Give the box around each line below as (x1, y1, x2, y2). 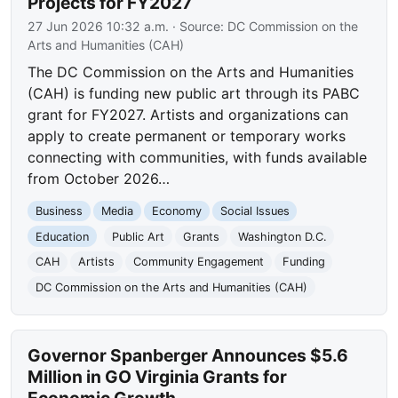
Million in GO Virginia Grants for (28, 365, 288, 387)
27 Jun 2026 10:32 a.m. (28, 18, 170, 34)
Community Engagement (132, 255, 264, 269)
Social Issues (219, 204, 290, 219)
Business (36, 204, 84, 219)
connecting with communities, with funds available (28, 147, 368, 166)
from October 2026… (28, 169, 171, 187)
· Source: (169, 18, 228, 34)
